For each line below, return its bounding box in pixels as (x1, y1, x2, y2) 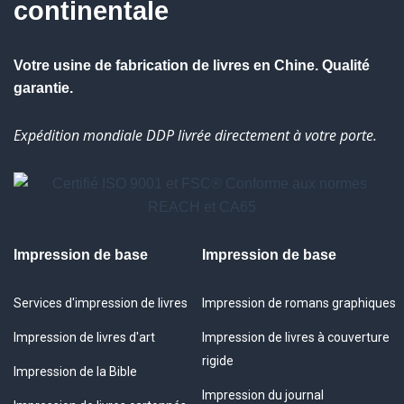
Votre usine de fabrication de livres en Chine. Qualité (14, 58, 370, 73)
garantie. (14, 80, 73, 96)
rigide (202, 353, 234, 368)
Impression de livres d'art (14, 330, 155, 344)
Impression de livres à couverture (202, 330, 390, 344)
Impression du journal (202, 388, 324, 402)
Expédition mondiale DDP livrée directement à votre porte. (14, 125, 377, 145)
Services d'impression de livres (14, 296, 188, 310)
